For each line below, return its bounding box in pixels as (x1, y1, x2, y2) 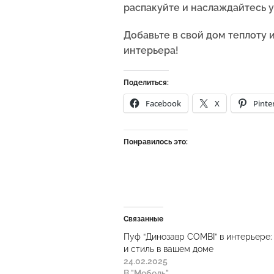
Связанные (124, 215, 163, 224)
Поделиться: (124, 78, 169, 87)
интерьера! (124, 45, 179, 57)
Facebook (146, 98, 181, 109)
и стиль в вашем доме (124, 244, 213, 254)
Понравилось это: (124, 138, 188, 147)
